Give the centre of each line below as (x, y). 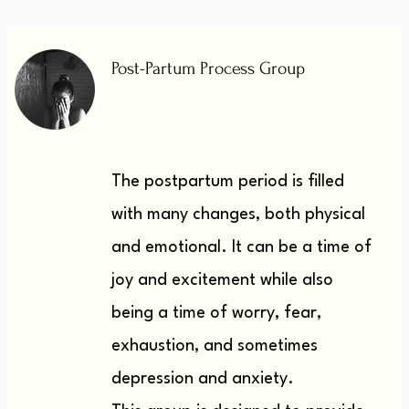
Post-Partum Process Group (210, 68)
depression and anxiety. (202, 379)
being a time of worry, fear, (216, 313)
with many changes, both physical (238, 215)
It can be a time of (299, 247)
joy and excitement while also (222, 280)
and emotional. (169, 247)
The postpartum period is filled (227, 182)
